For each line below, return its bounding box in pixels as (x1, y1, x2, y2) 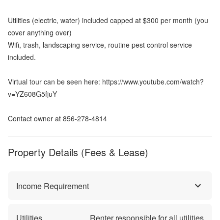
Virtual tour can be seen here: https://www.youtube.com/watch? (8, 77, 204, 87)
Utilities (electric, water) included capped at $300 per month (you (8, 15, 208, 26)
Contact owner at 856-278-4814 (8, 113, 107, 124)
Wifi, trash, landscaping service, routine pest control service (8, 40, 192, 50)
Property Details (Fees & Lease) (8, 145, 148, 160)
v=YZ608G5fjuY (8, 89, 57, 99)
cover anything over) (8, 27, 72, 38)
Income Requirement (16, 180, 89, 192)
